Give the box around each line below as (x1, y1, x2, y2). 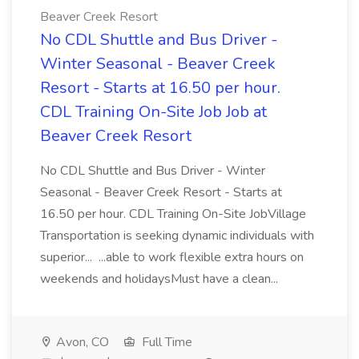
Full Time (139, 333, 192, 351)
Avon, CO (53, 333, 109, 351)
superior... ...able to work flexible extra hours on (40, 248, 304, 266)
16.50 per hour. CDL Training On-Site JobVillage (40, 205, 306, 223)
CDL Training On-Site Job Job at (40, 101, 267, 123)
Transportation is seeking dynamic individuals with (40, 227, 314, 244)
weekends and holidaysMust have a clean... (40, 270, 281, 288)
